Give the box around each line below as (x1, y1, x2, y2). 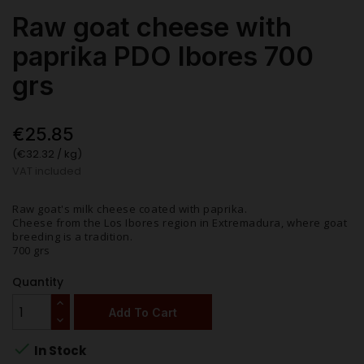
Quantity (12, 274, 63, 291)
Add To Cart (109, 305, 177, 319)
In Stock (32, 342, 86, 360)
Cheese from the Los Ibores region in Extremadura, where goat (12, 215, 348, 231)
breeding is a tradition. (12, 229, 133, 245)
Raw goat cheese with (12, 11, 292, 44)
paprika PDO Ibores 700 (12, 40, 314, 73)
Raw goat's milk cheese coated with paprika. (12, 201, 248, 217)
